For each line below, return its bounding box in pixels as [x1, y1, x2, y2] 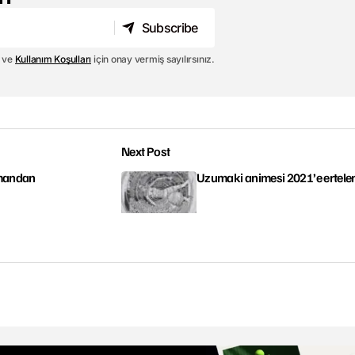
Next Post [121, 143, 170, 160]
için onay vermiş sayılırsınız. [91, 53, 215, 66]
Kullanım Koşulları [14, 53, 92, 66]
